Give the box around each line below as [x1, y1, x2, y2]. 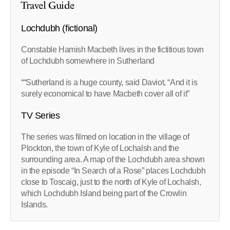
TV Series [21, 110, 60, 121]
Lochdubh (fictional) [21, 23, 98, 34]
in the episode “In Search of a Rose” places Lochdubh [21, 166, 206, 176]
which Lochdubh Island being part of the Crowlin [21, 189, 187, 198]
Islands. [21, 200, 48, 209]
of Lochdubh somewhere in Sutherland [21, 56, 155, 66]
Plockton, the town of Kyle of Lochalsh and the [21, 144, 179, 153]
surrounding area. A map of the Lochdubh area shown [21, 155, 205, 164]
